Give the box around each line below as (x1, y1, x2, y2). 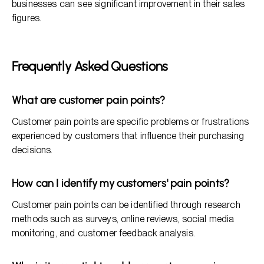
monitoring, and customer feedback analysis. (12, 227, 195, 239)
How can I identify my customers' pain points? (12, 177, 230, 190)
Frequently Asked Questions (12, 58, 169, 74)
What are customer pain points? (12, 94, 166, 107)
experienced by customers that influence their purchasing (12, 130, 244, 141)
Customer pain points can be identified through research (12, 199, 240, 210)
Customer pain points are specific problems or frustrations (12, 116, 249, 127)
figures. (12, 12, 42, 24)
